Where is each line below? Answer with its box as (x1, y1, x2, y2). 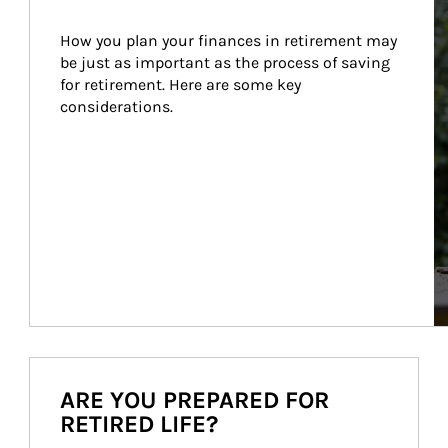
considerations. (59, 97, 173, 116)
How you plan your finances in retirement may (59, 31, 401, 50)
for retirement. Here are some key (59, 75, 305, 94)
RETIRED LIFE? (60, 410, 218, 438)
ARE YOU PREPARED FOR (60, 386, 329, 414)
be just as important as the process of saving (59, 53, 394, 72)
